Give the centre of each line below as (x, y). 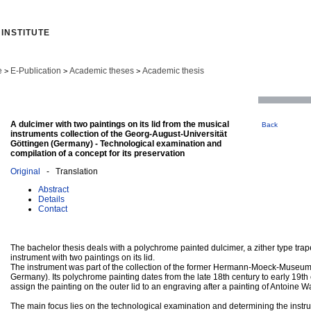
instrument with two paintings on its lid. (83, 257)
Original (25, 171)
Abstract (53, 189)
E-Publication (36, 71)
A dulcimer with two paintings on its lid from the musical (120, 124)
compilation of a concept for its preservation (98, 153)
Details (51, 199)
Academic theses (102, 71)
